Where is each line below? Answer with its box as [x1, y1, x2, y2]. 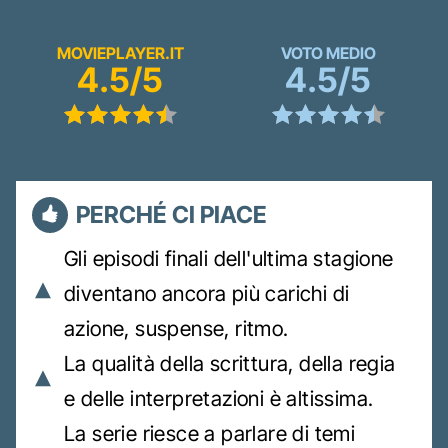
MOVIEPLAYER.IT [56, 42, 184, 63]
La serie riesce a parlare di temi [64, 420, 356, 446]
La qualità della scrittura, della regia [64, 350, 396, 376]
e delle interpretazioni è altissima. [64, 385, 374, 411]
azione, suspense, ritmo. [64, 315, 289, 341]
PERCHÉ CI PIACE [76, 199, 267, 229]
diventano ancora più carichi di [64, 280, 350, 306]
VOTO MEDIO [280, 42, 376, 63]
